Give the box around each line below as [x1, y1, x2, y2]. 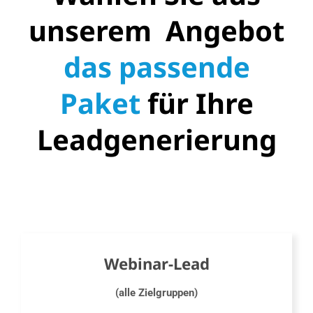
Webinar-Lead [103, 253, 210, 275]
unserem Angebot [29, 10, 284, 50]
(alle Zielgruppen [115, 286, 194, 300]
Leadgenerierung [36, 119, 277, 159]
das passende [63, 47, 250, 86]
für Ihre [140, 83, 254, 122]
